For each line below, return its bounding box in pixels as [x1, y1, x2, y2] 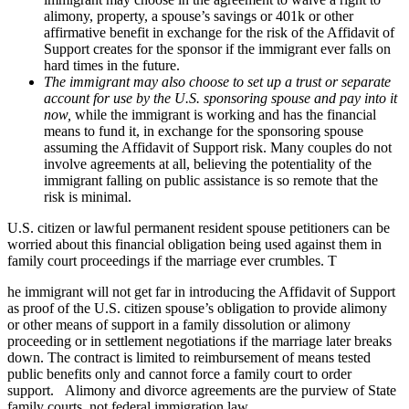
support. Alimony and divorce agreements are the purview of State [7, 382, 396, 398]
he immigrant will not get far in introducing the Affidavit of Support [7, 283, 395, 299]
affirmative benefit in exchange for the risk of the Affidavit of [44, 24, 394, 40]
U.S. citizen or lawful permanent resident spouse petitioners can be [7, 219, 390, 236]
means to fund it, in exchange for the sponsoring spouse [44, 122, 363, 139]
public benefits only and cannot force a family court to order [7, 365, 351, 382]
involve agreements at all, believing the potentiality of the [44, 155, 372, 172]
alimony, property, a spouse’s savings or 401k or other [44, 7, 353, 24]
